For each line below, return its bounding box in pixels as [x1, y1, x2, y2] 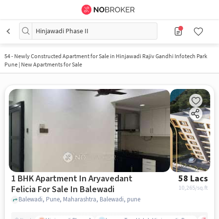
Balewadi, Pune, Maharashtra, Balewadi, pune [18, 195, 140, 204]
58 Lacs [178, 172, 208, 185]
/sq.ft [195, 183, 208, 192]
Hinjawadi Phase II [36, 26, 88, 35]
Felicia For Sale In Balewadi [70, 183, 114, 196]
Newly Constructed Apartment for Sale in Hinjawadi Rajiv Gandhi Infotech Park [14, 52, 207, 60]
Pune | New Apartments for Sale [4, 61, 82, 68]
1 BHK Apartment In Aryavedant [11, 172, 132, 185]
